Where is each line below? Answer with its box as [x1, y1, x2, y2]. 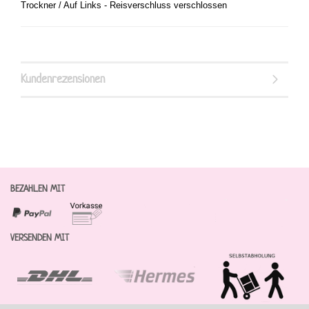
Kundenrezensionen [21, 71, 105, 86]
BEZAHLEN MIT [10, 183, 65, 195]
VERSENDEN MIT [10, 232, 69, 243]
